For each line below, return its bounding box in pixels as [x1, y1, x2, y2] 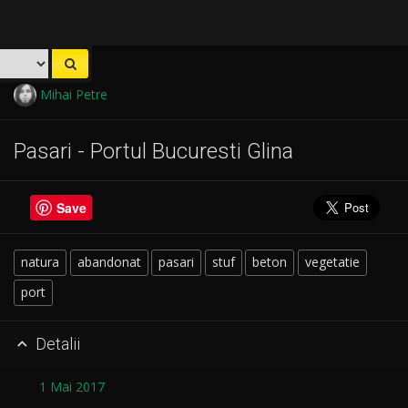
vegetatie [304, 253, 360, 271]
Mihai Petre [36, 86, 107, 104]
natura [21, 253, 59, 271]
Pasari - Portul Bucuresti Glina [14, 138, 293, 164]
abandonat [76, 253, 141, 271]
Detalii [31, 333, 80, 353]
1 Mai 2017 [39, 378, 105, 396]
